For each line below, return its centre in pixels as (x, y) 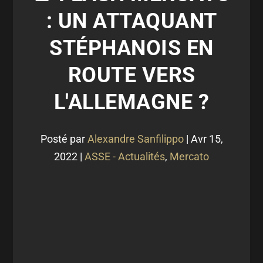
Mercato (189, 156)
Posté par (64, 139)
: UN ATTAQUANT (131, 21)
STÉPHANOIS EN (131, 48)
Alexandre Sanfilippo (135, 139)
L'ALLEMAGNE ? (131, 102)
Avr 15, (207, 139)
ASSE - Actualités (125, 156)
